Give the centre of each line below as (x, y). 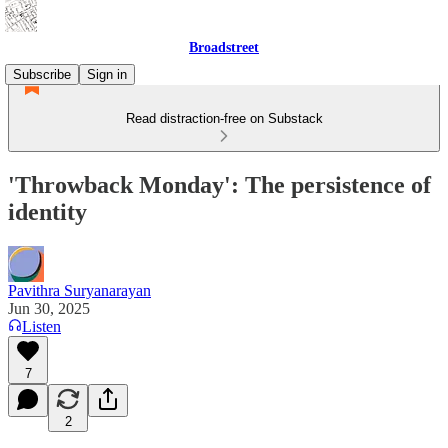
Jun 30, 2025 (49, 308)
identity (47, 211)
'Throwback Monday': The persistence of (219, 184)
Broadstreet (224, 47)
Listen (41, 326)
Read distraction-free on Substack (224, 118)
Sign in (107, 74)
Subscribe (42, 74)
